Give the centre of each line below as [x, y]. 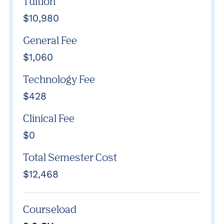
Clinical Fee [49, 118]
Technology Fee [59, 79]
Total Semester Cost [70, 157]
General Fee [50, 40]
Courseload [50, 209]
